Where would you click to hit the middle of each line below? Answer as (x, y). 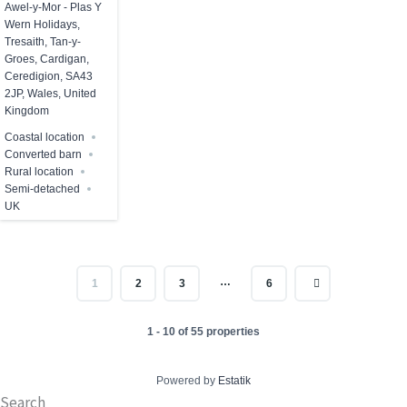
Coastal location (45, 137)
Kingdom (27, 110)
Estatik (234, 381)
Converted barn (44, 154)
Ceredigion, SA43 (49, 76)
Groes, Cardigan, (47, 59)
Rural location (40, 171)
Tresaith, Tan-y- (43, 41)
